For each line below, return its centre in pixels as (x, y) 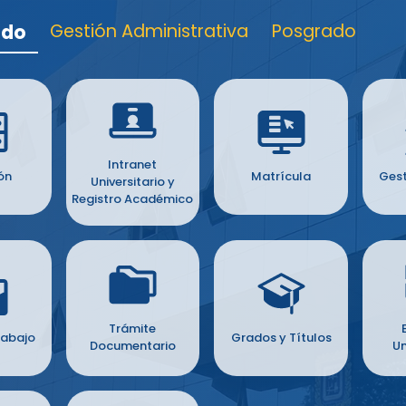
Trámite (133, 329)
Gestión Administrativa (149, 31)
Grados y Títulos (281, 337)
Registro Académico (133, 198)
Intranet (133, 164)
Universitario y (132, 181)
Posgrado (314, 31)
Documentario (132, 346)
